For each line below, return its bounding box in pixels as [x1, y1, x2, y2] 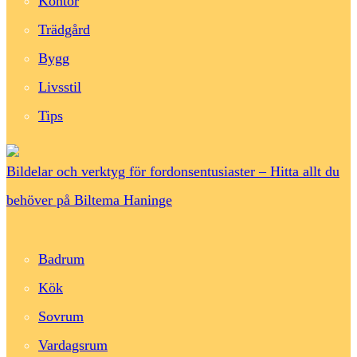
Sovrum [38, 308, 84, 325]
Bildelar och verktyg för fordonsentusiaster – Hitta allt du [6, 163, 339, 180]
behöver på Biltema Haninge [6, 192, 172, 209]
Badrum [38, 251, 84, 268]
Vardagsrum [38, 337, 108, 354]
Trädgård [38, 22, 90, 38]
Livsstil [38, 79, 81, 96]
